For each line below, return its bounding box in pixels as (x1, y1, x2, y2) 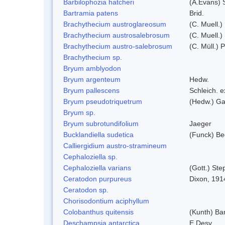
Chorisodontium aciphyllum (63, 196, 149, 205)
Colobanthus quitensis (63, 207, 134, 216)
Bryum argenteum (63, 75, 121, 83)
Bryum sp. (63, 108, 95, 117)
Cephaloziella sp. (63, 152, 118, 161)
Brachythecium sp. (63, 53, 122, 61)
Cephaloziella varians (63, 163, 131, 172)
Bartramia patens (63, 9, 118, 17)
